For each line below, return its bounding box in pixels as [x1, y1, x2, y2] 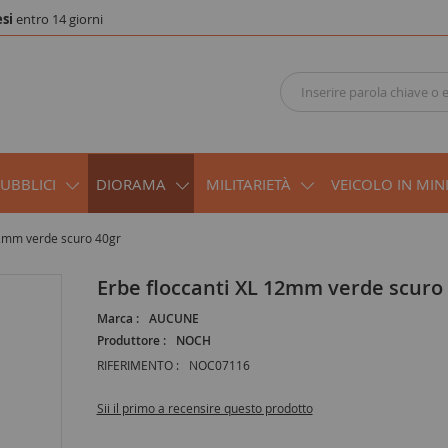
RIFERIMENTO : [96, 356, 179, 373]
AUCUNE [148, 309, 199, 327]
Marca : [96, 309, 139, 327]
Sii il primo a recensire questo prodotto [96, 399, 313, 416]
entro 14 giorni [13, 10, 103, 28]
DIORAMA [96, 173, 166, 194]
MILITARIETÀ [206, 173, 291, 194]
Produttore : [96, 331, 166, 349]
